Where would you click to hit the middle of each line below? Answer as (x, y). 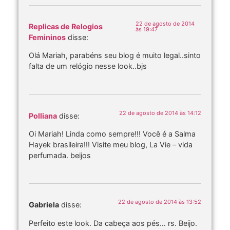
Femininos (47, 37)
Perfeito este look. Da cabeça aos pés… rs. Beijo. (113, 223)
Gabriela (44, 205)
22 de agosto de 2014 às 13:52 (160, 202)
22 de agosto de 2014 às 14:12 (160, 113)
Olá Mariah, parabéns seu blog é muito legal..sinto (115, 55)
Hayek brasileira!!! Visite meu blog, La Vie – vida (111, 145)
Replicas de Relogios (66, 26)
